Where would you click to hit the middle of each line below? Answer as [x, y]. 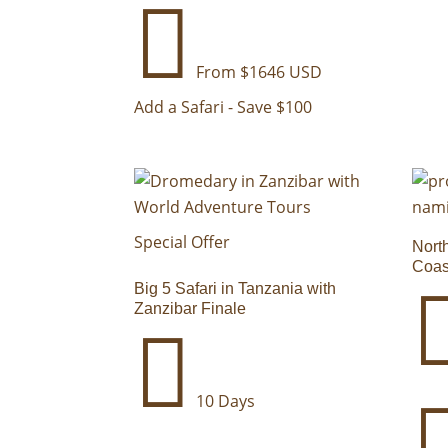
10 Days [224, 401]
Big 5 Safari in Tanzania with [235, 289]
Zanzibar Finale [190, 309]
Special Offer [182, 242]
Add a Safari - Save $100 [223, 107]
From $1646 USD [257, 72]
